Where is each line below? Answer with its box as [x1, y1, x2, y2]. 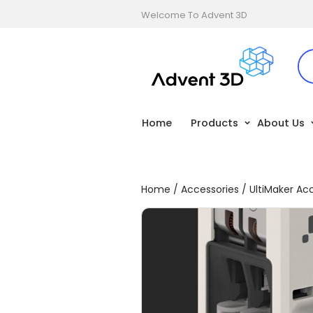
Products [191, 115, 238, 130]
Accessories [181, 182, 239, 196]
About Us [257, 115, 305, 130]
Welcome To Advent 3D [141, 8, 247, 22]
